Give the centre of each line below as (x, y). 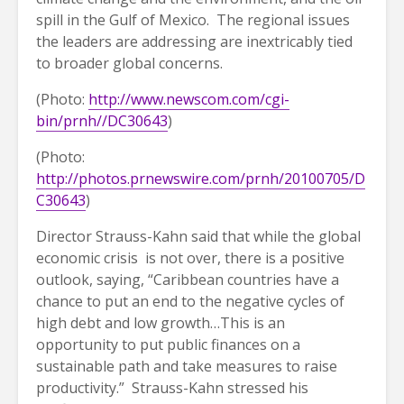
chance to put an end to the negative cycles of (190, 302)
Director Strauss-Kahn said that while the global (198, 237)
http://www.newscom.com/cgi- (189, 100)
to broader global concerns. (129, 64)
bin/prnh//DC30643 (102, 121)
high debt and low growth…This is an (161, 323)
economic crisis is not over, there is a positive (190, 258)
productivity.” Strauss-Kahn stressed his (172, 388)
